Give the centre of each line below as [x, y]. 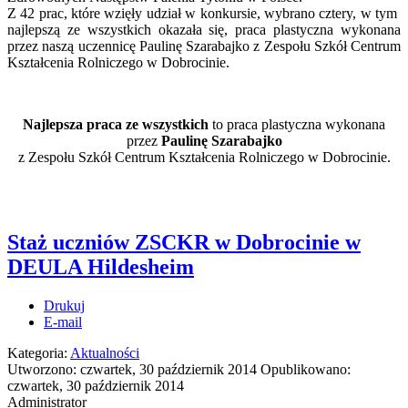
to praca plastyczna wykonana [299, 124]
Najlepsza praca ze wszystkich [117, 124]
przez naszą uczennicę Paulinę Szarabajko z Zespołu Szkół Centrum [204, 46]
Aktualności [105, 353]
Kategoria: [39, 353]
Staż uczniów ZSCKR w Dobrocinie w [184, 243]
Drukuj [64, 306]
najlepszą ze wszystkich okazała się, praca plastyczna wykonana [204, 29]
